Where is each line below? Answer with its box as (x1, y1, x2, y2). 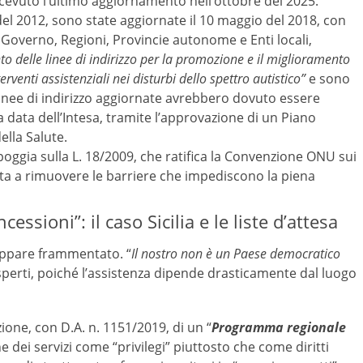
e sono (305, 70, 350, 88)
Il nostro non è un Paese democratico (131, 245, 340, 263)
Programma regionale (211, 318, 346, 337)
